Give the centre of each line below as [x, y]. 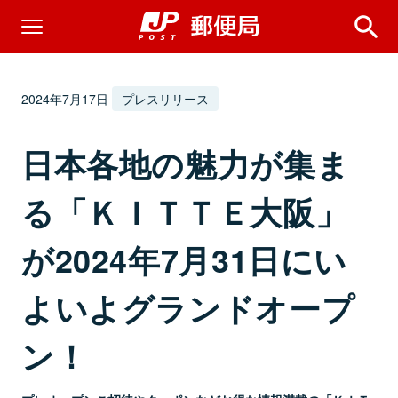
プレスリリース [166, 99]
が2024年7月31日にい [185, 259]
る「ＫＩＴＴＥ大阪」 [185, 211]
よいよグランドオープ [188, 307]
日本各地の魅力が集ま [186, 163]
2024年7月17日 [65, 99]
